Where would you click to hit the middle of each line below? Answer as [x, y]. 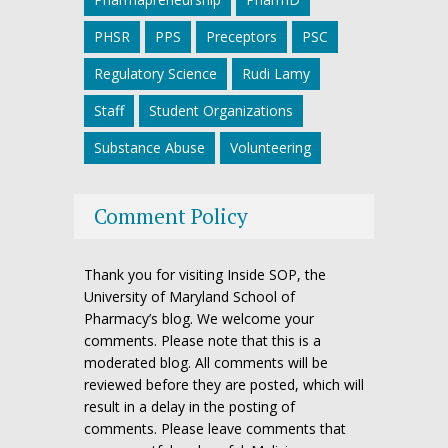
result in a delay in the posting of [189, 406]
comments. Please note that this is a [202, 340]
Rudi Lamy [276, 73]
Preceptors [241, 36]
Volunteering [270, 147]
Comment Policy [171, 215]
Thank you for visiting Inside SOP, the [205, 274]
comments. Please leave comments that [215, 428]
